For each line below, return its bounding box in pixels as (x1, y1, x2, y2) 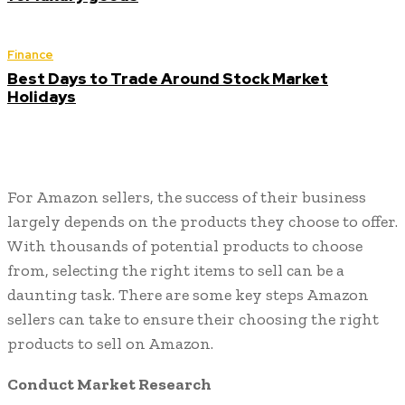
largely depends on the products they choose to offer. (7, 212, 398, 232)
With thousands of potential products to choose (7, 236, 363, 257)
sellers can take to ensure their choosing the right (7, 309, 379, 330)
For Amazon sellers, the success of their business (7, 187, 366, 208)
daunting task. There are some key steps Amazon (7, 285, 369, 306)
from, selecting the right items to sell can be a (7, 260, 344, 281)
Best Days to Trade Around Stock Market (7, 69, 328, 89)
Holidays (7, 87, 76, 108)
